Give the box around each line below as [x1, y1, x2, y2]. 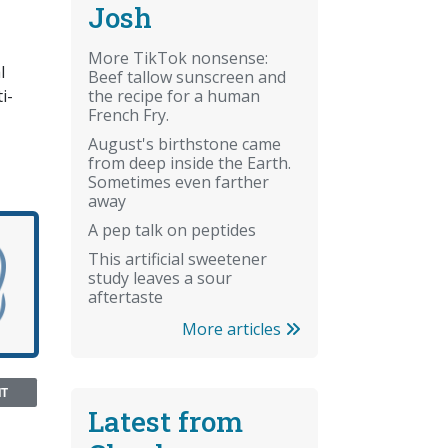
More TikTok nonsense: [88, 46, 268, 69]
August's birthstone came [88, 132, 281, 155]
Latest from [88, 402, 243, 440]
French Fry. [88, 103, 169, 126]
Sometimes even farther [88, 170, 269, 193]
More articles [182, 317, 285, 340]
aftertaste [88, 285, 163, 308]
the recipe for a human [88, 84, 260, 107]
